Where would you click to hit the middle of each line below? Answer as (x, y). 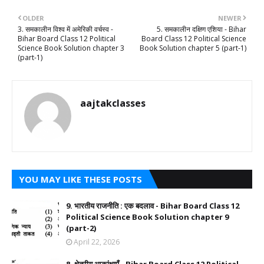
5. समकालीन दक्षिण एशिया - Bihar (202, 29)
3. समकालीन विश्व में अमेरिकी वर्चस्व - (65, 29)
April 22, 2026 (97, 242)
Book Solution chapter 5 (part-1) (193, 48)
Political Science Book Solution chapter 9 (147, 217)
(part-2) (81, 228)
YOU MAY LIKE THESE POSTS (80, 179)
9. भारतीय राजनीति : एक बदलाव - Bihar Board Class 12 (153, 206)
